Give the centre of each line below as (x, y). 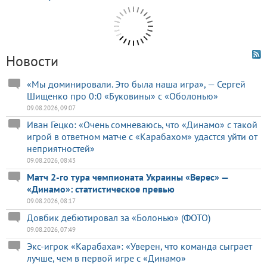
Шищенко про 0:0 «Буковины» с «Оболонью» (122, 96)
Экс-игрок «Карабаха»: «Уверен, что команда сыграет (139, 246)
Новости (32, 61)
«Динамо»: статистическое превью (101, 189)
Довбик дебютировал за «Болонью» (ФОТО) (119, 218)
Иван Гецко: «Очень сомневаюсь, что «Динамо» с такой (142, 125)
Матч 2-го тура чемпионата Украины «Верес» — (128, 177)
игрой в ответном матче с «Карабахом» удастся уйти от (142, 137)
